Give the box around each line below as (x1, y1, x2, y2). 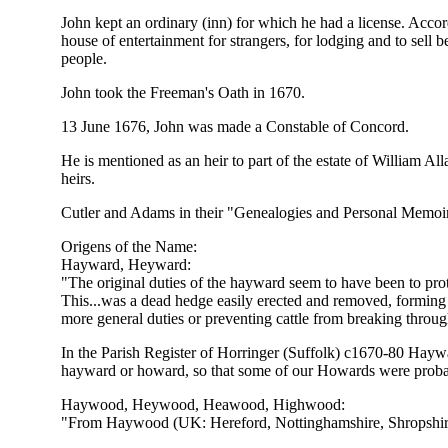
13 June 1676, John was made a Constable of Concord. (61, 118, 409, 136)
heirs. (61, 170, 95, 188)
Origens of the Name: (61, 238, 197, 256)
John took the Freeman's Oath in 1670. (61, 84, 305, 102)
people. (61, 50, 107, 68)
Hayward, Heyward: (61, 256, 191, 274)
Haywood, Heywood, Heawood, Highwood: (61, 396, 345, 414)
